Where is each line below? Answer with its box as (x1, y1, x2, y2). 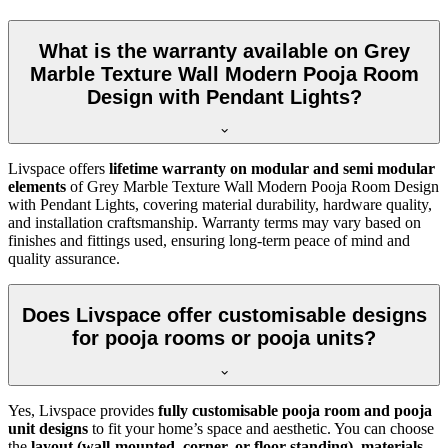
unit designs (8, 419, 88, 437)
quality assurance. (8, 250, 120, 268)
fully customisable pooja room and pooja (158, 401, 432, 419)
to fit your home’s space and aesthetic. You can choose (88, 419, 434, 437)
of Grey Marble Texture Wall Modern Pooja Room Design (66, 178, 439, 196)
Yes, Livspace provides (8, 401, 158, 419)
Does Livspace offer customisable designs (21, 303, 427, 326)
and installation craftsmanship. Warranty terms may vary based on (8, 214, 421, 232)
